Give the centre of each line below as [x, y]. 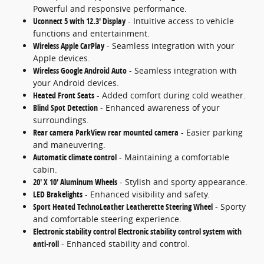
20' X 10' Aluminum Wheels [75, 182]
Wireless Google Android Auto [80, 71]
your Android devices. [76, 83]
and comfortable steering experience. [107, 219]
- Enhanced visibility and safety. [146, 194]
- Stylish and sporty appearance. [182, 182]
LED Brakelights [58, 194]
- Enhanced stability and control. [124, 244]
